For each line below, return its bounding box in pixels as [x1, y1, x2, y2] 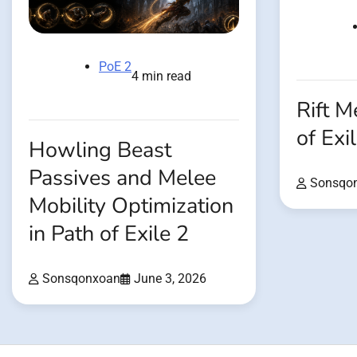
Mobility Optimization [29, 190, 233, 221]
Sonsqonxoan [42, 270, 120, 286]
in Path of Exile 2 [29, 218, 189, 249]
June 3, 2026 [134, 270, 206, 286]
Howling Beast [29, 135, 171, 165]
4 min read [131, 68, 191, 84]
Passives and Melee [29, 163, 216, 193]
